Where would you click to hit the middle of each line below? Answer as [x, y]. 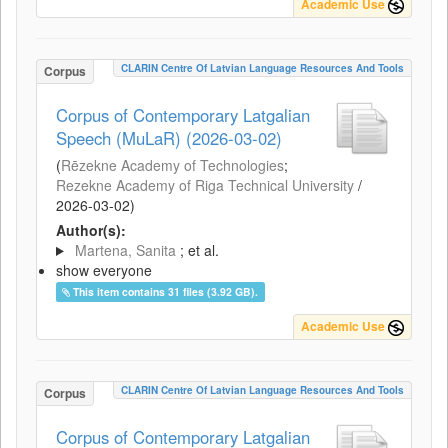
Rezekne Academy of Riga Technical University [205, 185]
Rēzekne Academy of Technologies [172, 165]
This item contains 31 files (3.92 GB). [166, 291]
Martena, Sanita [125, 250]
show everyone [104, 270]
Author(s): [91, 230]
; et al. [199, 250]
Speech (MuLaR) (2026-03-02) [169, 138]
